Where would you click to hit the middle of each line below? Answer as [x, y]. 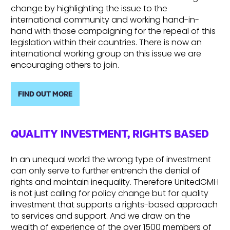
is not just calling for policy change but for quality [110, 194]
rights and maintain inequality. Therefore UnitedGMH [115, 182]
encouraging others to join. [65, 65]
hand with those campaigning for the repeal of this [113, 31]
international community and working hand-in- [105, 20]
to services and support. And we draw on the [101, 216]
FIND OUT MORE [45, 94]
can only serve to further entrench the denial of [106, 171]
